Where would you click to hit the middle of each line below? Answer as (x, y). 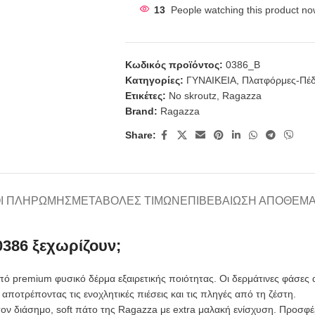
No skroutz (192, 95)
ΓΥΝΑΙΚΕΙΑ (211, 80)
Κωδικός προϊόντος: (175, 64)
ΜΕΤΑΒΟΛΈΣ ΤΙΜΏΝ (126, 200)
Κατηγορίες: (154, 80)
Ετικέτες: (145, 95)
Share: (140, 135)
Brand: (142, 111)
